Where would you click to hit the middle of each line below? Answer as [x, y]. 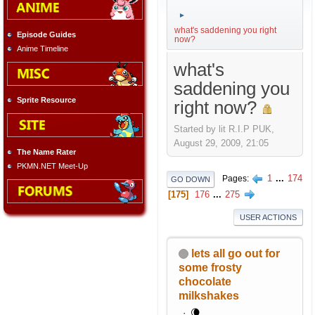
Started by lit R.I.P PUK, [224, 129]
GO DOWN [191, 179]
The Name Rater [46, 152]
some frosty [210, 267]
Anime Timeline [43, 48]
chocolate [205, 281]
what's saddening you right [225, 30]
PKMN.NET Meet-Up [52, 166]
